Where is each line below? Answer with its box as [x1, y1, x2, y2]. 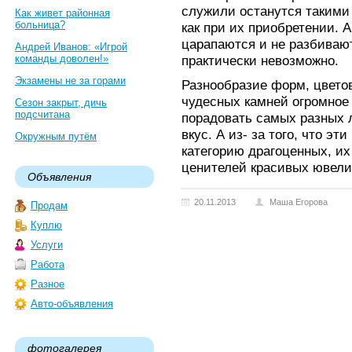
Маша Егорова [269, 197, 328, 207]
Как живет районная [15, 7, 110, 19]
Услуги [31, 239, 63, 251]
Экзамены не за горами [15, 75, 126, 86]
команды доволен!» [15, 53, 108, 64]
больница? [15, 19, 65, 31]
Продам [31, 200, 68, 211]
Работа [31, 258, 64, 270]
